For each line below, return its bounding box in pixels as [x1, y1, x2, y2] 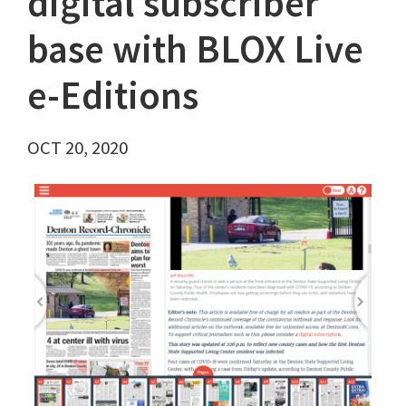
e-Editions [27, 71, 198, 121]
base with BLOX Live [27, 24, 363, 74]
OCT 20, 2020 [27, 136, 128, 160]
